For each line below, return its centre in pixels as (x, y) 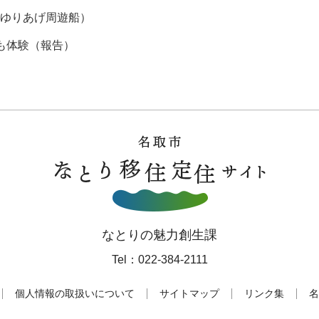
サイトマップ (189, 293)
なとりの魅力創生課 (159, 235)
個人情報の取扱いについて (75, 293)
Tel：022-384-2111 (159, 259)
